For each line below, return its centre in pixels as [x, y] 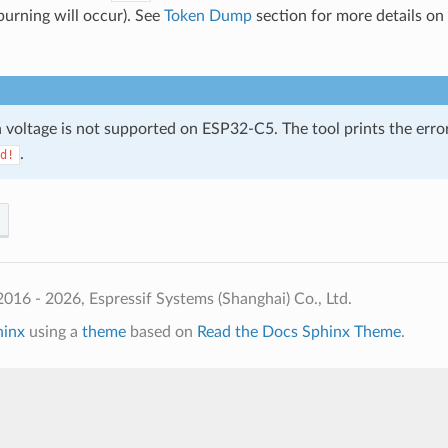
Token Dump [207, 15]
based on [161, 331]
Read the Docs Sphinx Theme [298, 331]
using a [53, 331]
